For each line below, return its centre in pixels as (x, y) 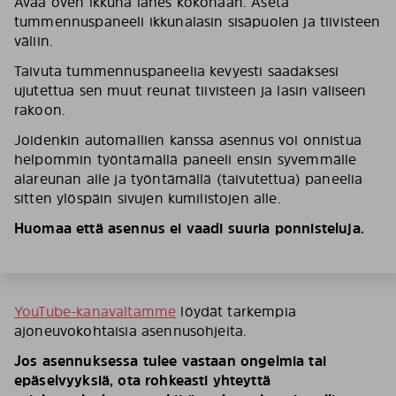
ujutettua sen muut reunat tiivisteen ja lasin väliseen (190, 90)
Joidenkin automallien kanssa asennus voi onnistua (188, 140)
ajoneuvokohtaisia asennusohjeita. (131, 331)
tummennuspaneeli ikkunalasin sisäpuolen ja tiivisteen (198, 21)
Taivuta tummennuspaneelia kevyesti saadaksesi (177, 71)
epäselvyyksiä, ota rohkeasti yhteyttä (142, 380)
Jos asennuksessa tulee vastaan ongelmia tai (170, 361)
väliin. (34, 41)
